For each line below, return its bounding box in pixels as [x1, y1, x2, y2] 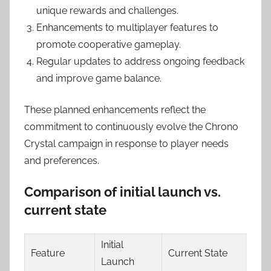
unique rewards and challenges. [36, 4, 178, 16]
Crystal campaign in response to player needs [24, 137, 229, 149]
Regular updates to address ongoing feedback [36, 55, 244, 67]
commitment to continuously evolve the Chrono [24, 120, 238, 132]
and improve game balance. [36, 72, 162, 84]
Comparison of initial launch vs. [24, 183, 221, 200]
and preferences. [24, 154, 99, 166]
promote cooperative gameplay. [36, 38, 181, 50]
